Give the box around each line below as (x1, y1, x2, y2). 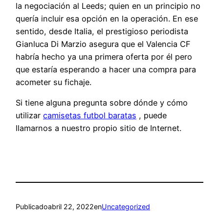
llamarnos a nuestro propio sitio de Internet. (16, 123, 181, 133)
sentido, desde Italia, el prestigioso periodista (16, 26, 188, 37)
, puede (136, 110, 167, 121)
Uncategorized (102, 202, 150, 211)
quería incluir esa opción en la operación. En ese (16, 14, 198, 24)
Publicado (16, 202, 48, 211)
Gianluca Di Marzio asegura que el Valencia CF (16, 39, 191, 49)
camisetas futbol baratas (43, 110, 136, 121)
